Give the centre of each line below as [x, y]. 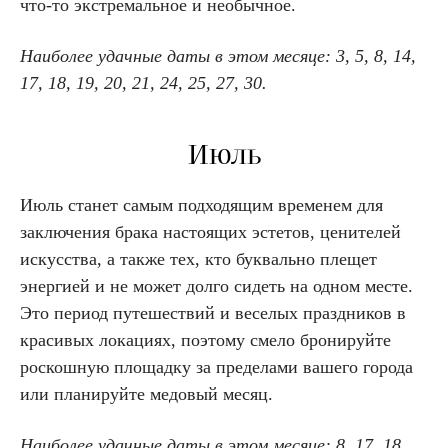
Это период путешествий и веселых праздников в [213, 313]
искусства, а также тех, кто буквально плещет [198, 259]
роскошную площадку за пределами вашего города [216, 367]
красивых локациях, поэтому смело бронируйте [205, 340]
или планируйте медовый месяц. [149, 394]
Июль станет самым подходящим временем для [201, 205]
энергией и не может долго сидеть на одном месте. [216, 286]
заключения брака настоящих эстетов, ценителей [210, 232]
